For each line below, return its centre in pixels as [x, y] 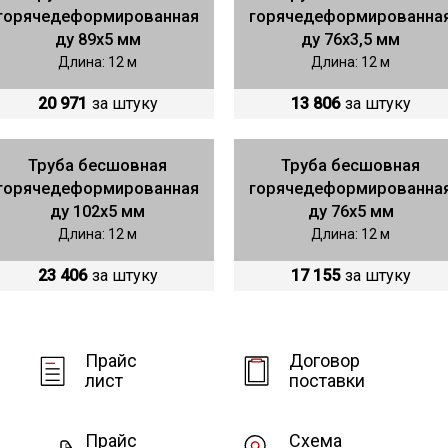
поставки [327, 380]
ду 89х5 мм [97, 39]
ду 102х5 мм [97, 211]
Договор [324, 360]
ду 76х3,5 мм [350, 39]
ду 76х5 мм [350, 211]
